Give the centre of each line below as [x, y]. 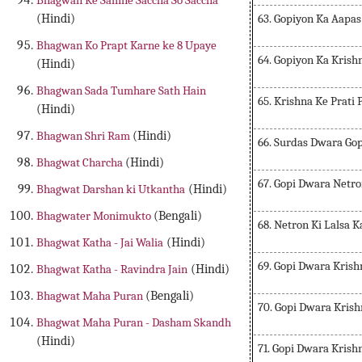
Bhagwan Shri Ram [85, 136]
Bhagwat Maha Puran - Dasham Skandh [134, 323]
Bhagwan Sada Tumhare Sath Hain [122, 91]
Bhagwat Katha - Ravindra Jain [112, 269]
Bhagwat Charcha [81, 163]
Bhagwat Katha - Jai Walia [100, 243]
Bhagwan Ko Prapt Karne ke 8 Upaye [127, 46]
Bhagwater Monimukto [95, 216]
